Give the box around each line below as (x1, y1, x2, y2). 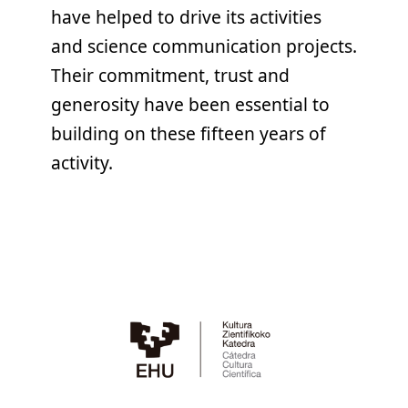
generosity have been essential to (51, 92, 330, 117)
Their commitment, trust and (51, 63, 290, 88)
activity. (51, 150, 113, 176)
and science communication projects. (51, 34, 357, 59)
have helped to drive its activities (51, 5, 321, 30)
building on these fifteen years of (51, 121, 326, 147)
